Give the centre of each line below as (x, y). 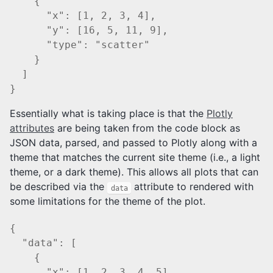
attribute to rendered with (193, 187)
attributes (32, 128)
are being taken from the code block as (147, 128)
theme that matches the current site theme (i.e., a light (135, 158)
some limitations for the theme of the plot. (108, 201)
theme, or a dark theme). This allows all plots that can (134, 172)
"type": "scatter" (80, 45)
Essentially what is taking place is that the (108, 114)
